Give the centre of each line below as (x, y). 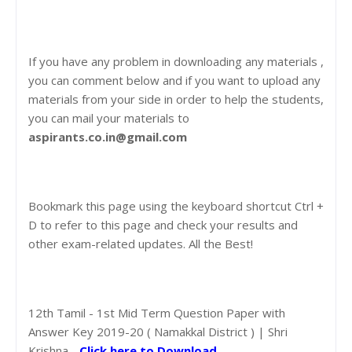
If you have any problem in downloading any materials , (176, 61)
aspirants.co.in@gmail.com (108, 136)
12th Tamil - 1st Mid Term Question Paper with (157, 312)
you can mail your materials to (109, 117)
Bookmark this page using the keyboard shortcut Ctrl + (176, 205)
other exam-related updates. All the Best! (141, 243)
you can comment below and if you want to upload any (174, 80)
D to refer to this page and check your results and (163, 224)
